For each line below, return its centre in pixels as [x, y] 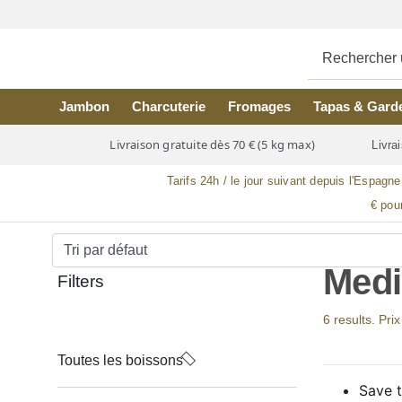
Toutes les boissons [120, 360]
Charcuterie [169, 106]
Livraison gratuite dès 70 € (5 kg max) [213, 145]
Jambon [85, 106]
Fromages [259, 106]
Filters [81, 281]
